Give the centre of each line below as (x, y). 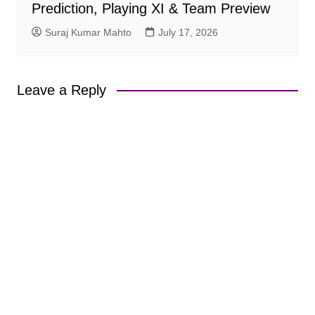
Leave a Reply (61, 90)
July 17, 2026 (188, 32)
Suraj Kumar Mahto (88, 32)
